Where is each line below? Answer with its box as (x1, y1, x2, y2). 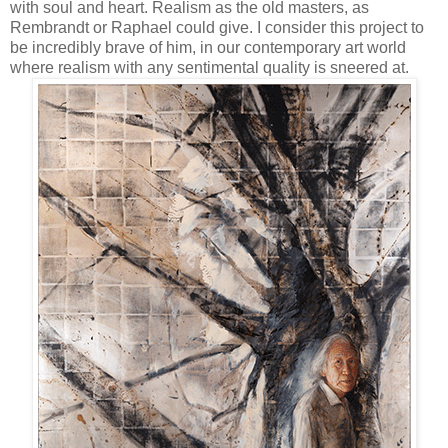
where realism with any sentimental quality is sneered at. (10, 58, 409, 76)
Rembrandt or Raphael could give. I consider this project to (10, 18, 424, 36)
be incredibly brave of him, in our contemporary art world (10, 38, 406, 56)
